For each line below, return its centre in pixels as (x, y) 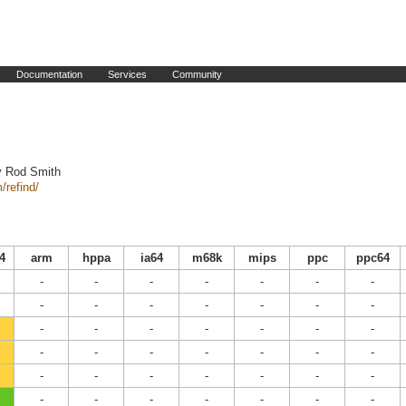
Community (197, 74)
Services (127, 74)
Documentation (49, 74)
